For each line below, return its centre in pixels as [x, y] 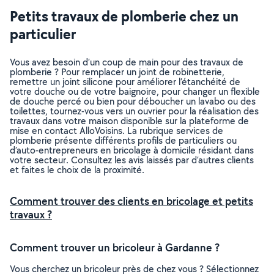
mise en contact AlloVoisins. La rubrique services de [117, 131]
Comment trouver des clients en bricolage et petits [131, 201]
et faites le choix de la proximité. [77, 170]
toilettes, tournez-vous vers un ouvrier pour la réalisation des [134, 111]
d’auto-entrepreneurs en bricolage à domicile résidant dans [132, 150]
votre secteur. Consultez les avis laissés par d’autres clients [132, 160]
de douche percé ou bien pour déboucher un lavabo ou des [133, 101]
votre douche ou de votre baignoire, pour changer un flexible [135, 91]
